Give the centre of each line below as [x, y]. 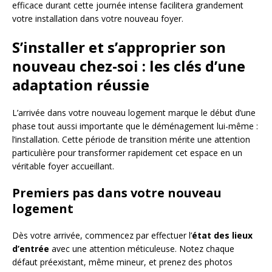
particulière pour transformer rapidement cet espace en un [127, 152]
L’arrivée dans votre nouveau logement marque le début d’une [134, 112]
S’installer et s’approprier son [119, 47]
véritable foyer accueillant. [63, 166]
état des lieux [222, 235]
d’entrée [31, 248]
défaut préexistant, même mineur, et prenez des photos [122, 262]
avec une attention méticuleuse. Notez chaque [142, 248]
